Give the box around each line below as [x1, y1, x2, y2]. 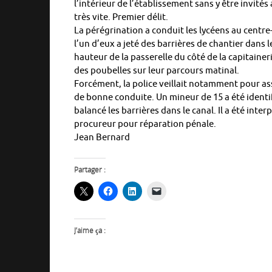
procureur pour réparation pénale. [74, 118, 216, 130]
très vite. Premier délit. [74, 11, 168, 23]
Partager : [74, 164, 106, 175]
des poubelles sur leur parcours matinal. [74, 64, 239, 76]
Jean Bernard [74, 131, 130, 143]
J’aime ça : [74, 225, 106, 236]
